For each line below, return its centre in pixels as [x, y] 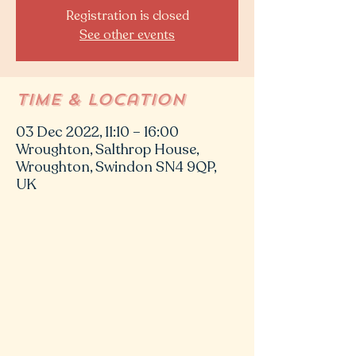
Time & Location [101, 99]
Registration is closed [127, 15]
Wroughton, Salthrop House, [107, 149]
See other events [127, 35]
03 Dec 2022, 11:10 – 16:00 [97, 132]
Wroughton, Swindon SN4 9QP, [116, 166]
